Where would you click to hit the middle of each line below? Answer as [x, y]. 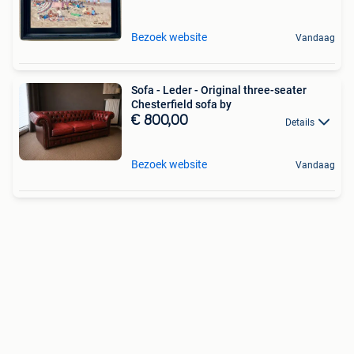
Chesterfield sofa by [181, 105]
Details [300, 122]
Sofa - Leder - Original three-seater [219, 90]
